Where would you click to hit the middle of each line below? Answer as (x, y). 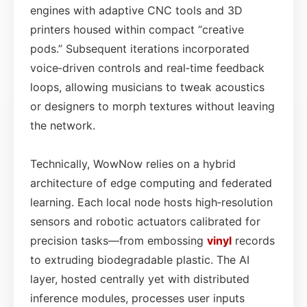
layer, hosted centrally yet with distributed (140, 279)
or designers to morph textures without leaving (152, 106)
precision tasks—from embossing (119, 240)
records (253, 240)
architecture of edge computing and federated (151, 183)
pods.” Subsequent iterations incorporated (140, 48)
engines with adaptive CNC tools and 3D (136, 10)
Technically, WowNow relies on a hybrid (133, 163)
